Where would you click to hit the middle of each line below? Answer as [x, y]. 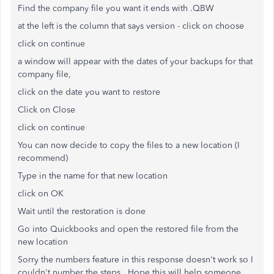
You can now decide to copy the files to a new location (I [129, 145]
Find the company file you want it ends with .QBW [116, 8]
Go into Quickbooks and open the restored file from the [128, 229]
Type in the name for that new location [93, 176]
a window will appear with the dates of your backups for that [135, 61]
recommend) [43, 158]
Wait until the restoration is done [82, 211]
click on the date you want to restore [89, 92]
